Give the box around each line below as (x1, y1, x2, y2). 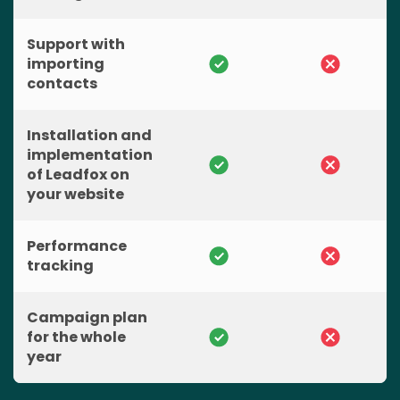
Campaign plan (27, 306, 147, 328)
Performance (27, 235, 127, 256)
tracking (27, 254, 94, 276)
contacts (27, 72, 97, 94)
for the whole (27, 326, 126, 347)
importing (27, 53, 104, 74)
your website (27, 183, 124, 204)
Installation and (27, 124, 152, 146)
